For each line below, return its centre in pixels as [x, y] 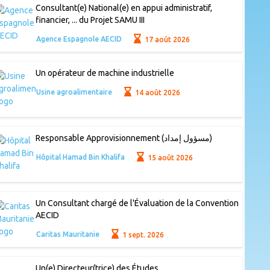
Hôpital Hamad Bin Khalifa [80, 157]
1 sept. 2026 [143, 234]
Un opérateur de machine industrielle [105, 73]
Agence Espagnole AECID [79, 39]
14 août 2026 [157, 92]
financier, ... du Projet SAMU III [90, 20]
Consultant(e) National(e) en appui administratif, [124, 8]
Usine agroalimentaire [74, 92]
